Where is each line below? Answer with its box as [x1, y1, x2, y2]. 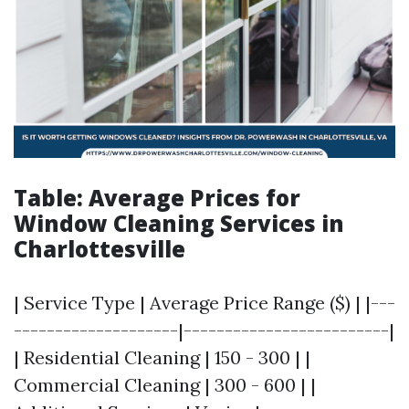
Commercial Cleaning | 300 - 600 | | [14, 373, 316, 396]
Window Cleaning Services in [14, 208, 344, 238]
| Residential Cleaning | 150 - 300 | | [14, 346, 310, 369]
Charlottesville [14, 234, 185, 264]
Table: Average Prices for [14, 183, 300, 213]
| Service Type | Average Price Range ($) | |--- [14, 291, 395, 314]
